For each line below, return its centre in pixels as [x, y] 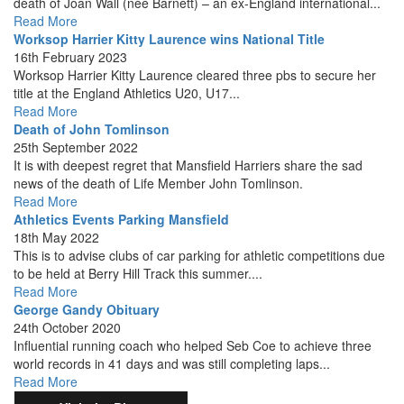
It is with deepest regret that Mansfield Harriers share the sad [188, 165]
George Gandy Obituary [87, 309]
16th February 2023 [70, 57]
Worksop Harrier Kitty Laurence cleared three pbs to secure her [195, 75]
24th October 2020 [67, 327]
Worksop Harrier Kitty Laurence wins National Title [169, 39]
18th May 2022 [56, 237]
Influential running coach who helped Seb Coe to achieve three [193, 345]
